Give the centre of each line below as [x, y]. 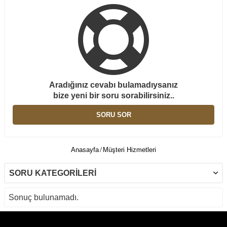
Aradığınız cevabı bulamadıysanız [113, 85]
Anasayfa [85, 150]
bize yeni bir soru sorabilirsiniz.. [113, 95]
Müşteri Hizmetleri [129, 150]
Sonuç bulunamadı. [44, 197]
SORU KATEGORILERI [53, 173]
